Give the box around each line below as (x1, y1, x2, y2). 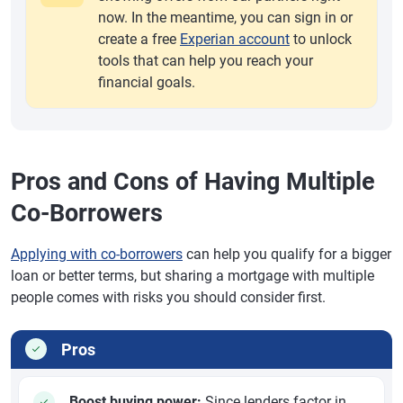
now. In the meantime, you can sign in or (98, 9, 353, 26)
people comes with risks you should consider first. (11, 289, 326, 306)
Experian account (180, 31, 290, 48)
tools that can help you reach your (98, 52, 313, 69)
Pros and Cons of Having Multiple (11, 167, 375, 196)
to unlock (290, 31, 352, 48)
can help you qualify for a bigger (183, 246, 391, 263)
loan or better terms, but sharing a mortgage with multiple (11, 267, 374, 284)
